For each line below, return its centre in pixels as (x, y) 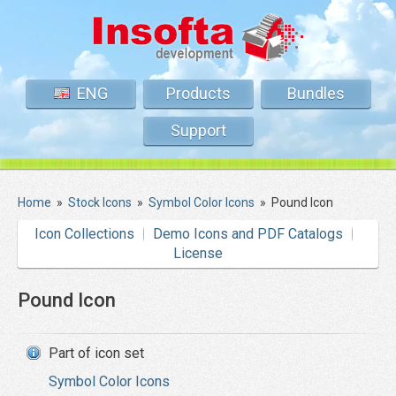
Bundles (316, 93)
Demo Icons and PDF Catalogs (248, 234)
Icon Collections (84, 234)
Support (198, 130)
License (198, 253)
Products (198, 93)
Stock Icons (100, 202)
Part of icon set (96, 353)
